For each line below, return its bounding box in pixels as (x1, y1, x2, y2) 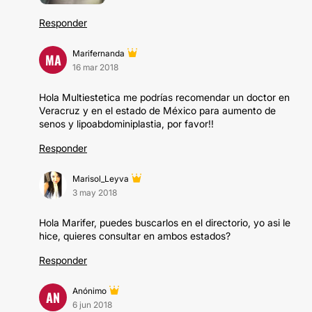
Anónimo (72, 286, 107, 296)
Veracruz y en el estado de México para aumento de (39, 104, 276, 116)
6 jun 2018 (72, 299, 112, 310)
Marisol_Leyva (72, 173, 129, 184)
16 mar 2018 (72, 62, 118, 72)
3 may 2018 (72, 187, 117, 198)
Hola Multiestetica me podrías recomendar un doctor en (39, 91, 290, 103)
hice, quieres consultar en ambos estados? (39, 230, 231, 242)
